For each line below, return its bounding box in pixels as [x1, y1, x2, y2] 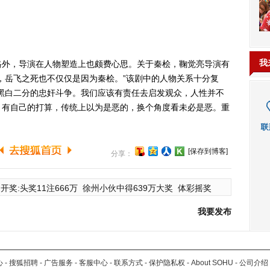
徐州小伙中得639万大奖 [83, 183, 173, 193]
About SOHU [191, 259, 233, 267]
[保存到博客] [188, 147, 228, 155]
